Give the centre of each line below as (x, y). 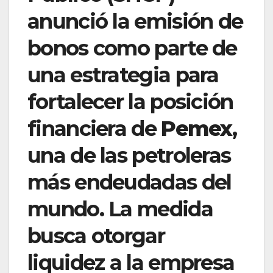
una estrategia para (123, 75)
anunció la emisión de (135, 21)
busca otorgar (96, 236)
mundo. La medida (120, 209)
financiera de (94, 128)
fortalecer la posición (130, 101)
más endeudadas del (129, 182)
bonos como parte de (132, 48)
